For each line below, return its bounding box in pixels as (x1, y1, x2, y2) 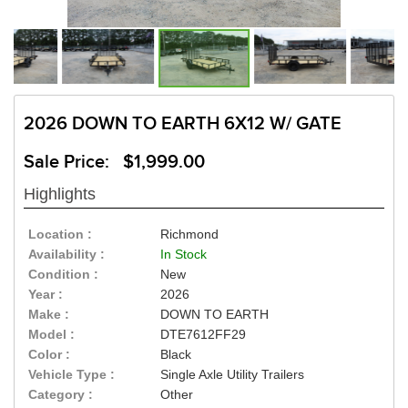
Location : (28, 227, 92, 242)
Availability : (28, 247, 105, 262)
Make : (28, 307, 69, 322)
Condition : (28, 267, 98, 282)
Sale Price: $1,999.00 (24, 151, 205, 174)
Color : (28, 347, 70, 362)
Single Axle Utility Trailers (160, 367, 305, 382)
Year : (28, 287, 63, 302)
